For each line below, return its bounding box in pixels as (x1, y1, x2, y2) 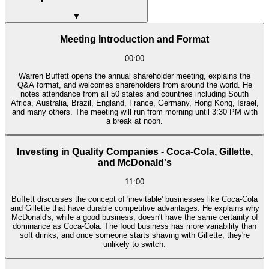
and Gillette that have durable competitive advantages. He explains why (10, 203, 259, 213)
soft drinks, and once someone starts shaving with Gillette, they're (19, 230, 250, 240)
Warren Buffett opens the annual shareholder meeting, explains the (19, 71, 250, 80)
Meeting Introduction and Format (60, 34, 209, 44)
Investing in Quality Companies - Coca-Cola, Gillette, (16, 146, 253, 157)
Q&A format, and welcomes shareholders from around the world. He (17, 80, 252, 89)
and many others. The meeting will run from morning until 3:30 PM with (11, 107, 258, 116)
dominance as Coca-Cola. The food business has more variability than (13, 221, 256, 231)
